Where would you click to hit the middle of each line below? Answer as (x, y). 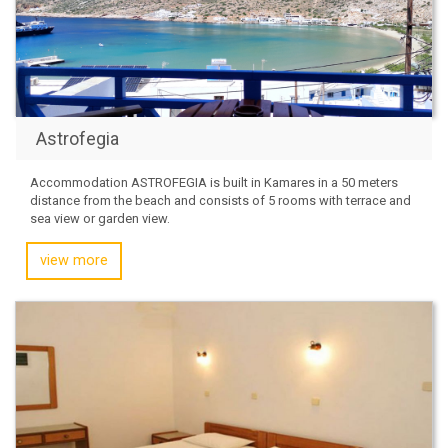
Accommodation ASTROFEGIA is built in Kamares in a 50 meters (214, 182)
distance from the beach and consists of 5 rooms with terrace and (220, 200)
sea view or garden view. (100, 218)
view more (74, 260)
